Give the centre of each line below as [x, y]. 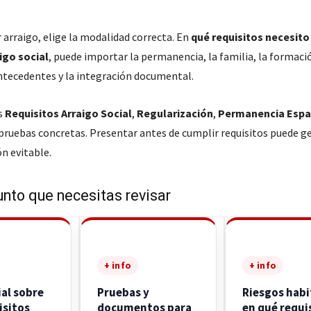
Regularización [175, 113]
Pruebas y [123, 292]
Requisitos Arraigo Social [68, 113]
